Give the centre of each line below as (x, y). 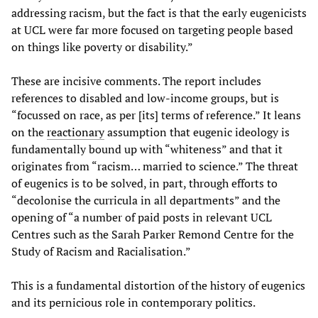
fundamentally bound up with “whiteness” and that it (147, 149)
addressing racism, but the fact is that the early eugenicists (159, 13)
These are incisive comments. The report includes (136, 81)
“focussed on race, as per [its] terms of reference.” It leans (156, 115)
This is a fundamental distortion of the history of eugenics (158, 286)
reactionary (76, 132)
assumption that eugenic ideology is (197, 132)
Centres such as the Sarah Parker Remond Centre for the (153, 235)
